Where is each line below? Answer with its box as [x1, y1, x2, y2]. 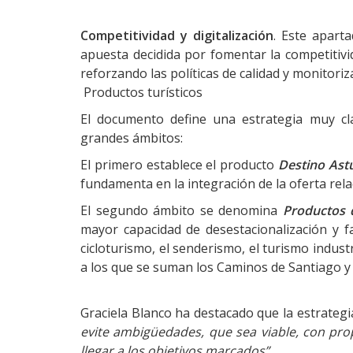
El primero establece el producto [80, 156, 278, 173]
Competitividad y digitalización [80, 27, 273, 44]
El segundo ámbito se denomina [80, 202, 283, 219]
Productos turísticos [80, 84, 203, 101]
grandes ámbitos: [80, 129, 183, 147]
